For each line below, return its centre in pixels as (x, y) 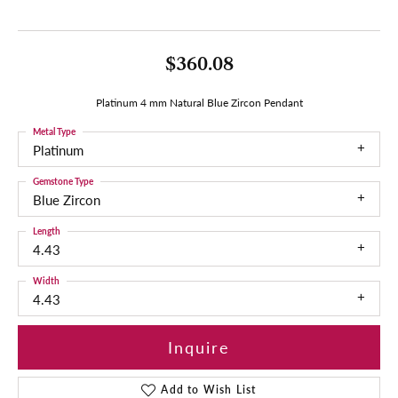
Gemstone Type (63, 181)
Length (47, 231)
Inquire (199, 347)
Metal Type (54, 131)
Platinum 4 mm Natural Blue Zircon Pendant (199, 102)
